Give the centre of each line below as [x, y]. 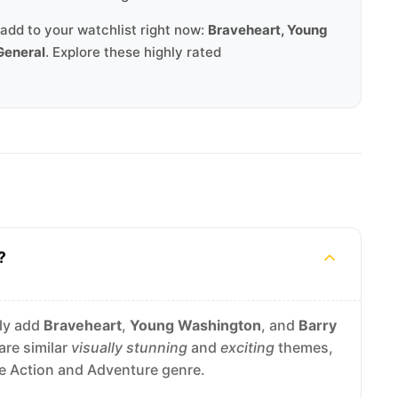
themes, [304, 347]
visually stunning [129, 347]
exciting [247, 347]
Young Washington [195, 325]
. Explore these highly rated [133, 52]
